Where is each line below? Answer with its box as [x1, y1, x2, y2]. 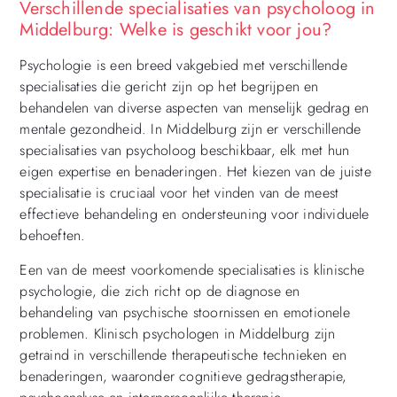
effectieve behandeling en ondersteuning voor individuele [19, 204, 370, 225]
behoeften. [19, 225, 86, 246]
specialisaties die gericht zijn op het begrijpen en [19, 76, 319, 97]
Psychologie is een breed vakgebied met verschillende [19, 55, 347, 76]
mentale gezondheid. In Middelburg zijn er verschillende [19, 119, 362, 140]
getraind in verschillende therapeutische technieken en [19, 344, 347, 365]
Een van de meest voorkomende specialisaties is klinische [19, 259, 365, 280]
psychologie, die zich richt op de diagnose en [19, 280, 300, 301]
